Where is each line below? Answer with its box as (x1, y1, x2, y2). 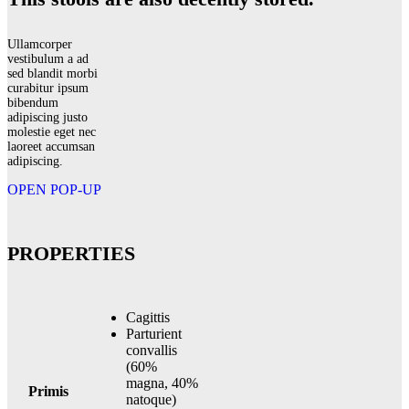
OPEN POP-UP (7, 182, 101, 198)
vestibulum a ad (7, 52, 89, 67)
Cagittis (126, 309, 170, 325)
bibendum (7, 96, 58, 110)
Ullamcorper (7, 37, 72, 52)
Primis (27, 383, 68, 399)
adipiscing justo (7, 110, 88, 125)
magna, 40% (126, 374, 198, 391)
